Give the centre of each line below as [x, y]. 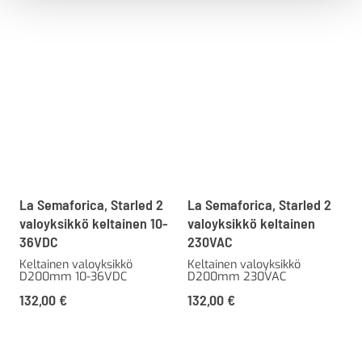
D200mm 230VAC [237, 277]
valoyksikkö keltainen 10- [94, 223]
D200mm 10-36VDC [73, 277]
